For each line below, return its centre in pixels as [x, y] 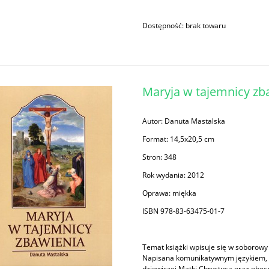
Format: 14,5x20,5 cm [179, 139]
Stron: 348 [160, 157]
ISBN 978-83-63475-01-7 [184, 211]
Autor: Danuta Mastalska [184, 121]
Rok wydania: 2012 [174, 175]
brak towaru [206, 26]
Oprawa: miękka [170, 193]
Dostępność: [163, 26]
